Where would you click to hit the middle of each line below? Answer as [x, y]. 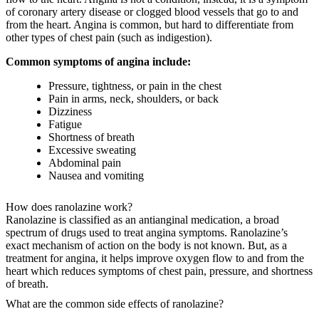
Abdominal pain [85, 163]
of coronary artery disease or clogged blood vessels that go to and [152, 12]
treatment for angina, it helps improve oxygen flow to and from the [155, 258]
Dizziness [70, 112]
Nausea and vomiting [96, 176]
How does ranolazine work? [70, 207]
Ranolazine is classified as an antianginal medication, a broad [142, 220]
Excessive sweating [92, 150]
